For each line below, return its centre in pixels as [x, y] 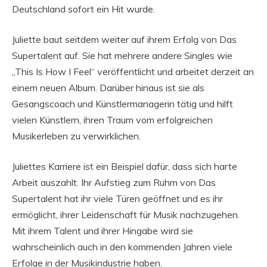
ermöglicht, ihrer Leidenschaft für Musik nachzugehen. [126, 214]
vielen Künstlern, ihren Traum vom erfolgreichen [112, 119]
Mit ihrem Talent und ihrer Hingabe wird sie [103, 230]
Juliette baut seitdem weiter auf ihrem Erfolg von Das [124, 39]
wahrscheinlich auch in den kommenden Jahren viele [122, 246]
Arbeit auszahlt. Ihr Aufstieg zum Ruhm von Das [114, 182]
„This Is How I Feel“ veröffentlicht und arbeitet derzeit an [133, 71]
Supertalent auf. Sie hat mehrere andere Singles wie [122, 55]
